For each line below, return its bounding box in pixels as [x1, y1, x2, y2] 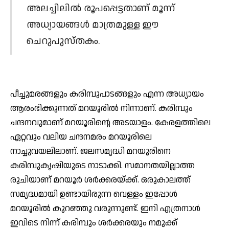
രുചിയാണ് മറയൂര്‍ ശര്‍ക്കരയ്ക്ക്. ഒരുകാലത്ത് [10, 173, 191, 186]
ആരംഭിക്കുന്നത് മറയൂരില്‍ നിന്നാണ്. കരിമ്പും [10, 102, 193, 114]
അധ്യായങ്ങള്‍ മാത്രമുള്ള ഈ [26, 18, 158, 32]
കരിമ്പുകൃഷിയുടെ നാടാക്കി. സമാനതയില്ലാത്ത [10, 159, 195, 172]
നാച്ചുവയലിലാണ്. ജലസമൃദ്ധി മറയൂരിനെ [10, 145, 171, 157]
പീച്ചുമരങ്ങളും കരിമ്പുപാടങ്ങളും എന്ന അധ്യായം [10, 87, 204, 100]
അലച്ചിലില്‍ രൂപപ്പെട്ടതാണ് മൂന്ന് [26, 2, 175, 16]
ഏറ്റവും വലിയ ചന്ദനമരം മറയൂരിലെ [10, 130, 152, 143]
